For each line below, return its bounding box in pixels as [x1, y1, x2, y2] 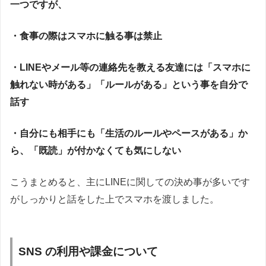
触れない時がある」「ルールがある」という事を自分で [10, 80, 248, 90]
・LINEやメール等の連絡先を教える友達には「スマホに [10, 62, 251, 73]
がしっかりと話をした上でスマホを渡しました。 [10, 194, 219, 205]
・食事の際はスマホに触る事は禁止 [10, 31, 162, 42]
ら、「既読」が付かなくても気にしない [10, 145, 191, 156]
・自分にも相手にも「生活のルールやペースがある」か [10, 128, 248, 139]
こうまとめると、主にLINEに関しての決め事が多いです [10, 177, 250, 188]
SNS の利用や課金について [18, 245, 158, 258]
